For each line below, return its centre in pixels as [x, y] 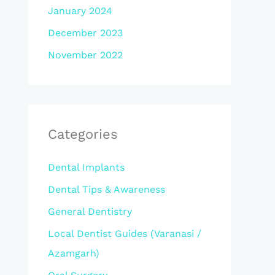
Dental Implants [86, 167]
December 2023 [85, 33]
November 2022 [85, 55]
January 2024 [80, 11]
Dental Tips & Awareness [107, 189]
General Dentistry [90, 211]
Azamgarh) [74, 253]
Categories [83, 134]
